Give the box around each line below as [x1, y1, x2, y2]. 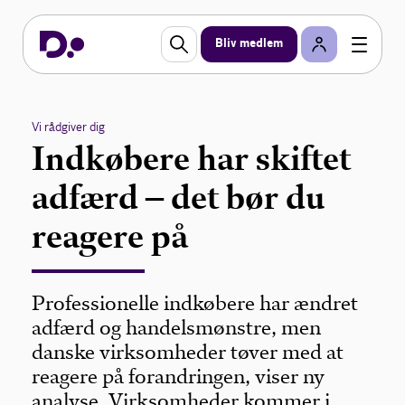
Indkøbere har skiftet [32, 138, 352, 179]
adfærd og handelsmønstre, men [32, 316, 322, 340]
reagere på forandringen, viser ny [32, 364, 325, 389]
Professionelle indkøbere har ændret [32, 291, 359, 316]
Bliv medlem [215, 36, 283, 52]
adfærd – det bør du [32, 177, 325, 218]
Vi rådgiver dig [32, 119, 106, 135]
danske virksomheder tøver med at [32, 340, 344, 364]
